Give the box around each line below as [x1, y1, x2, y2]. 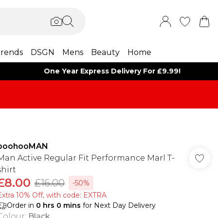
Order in [6, 201, 36, 210]
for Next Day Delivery [80, 201, 156, 210]
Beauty [91, 48, 120, 57]
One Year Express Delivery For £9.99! [44, 67, 181, 75]
